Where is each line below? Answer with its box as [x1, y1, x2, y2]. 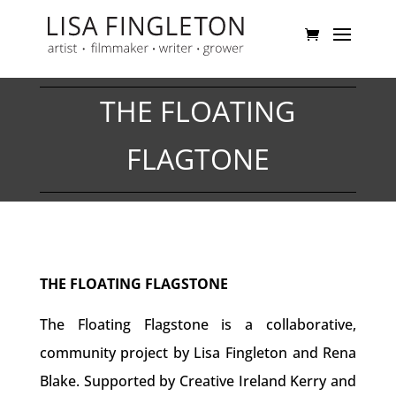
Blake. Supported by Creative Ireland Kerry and [39, 371, 357, 391]
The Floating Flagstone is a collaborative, [39, 315, 357, 334]
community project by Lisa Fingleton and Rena [39, 343, 357, 362]
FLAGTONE [126, 140, 270, 178]
